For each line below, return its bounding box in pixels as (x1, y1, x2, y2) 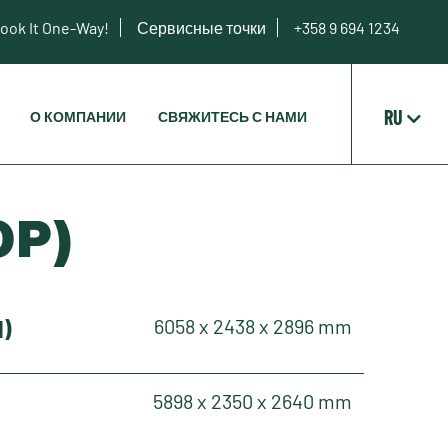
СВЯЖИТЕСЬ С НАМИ (157, 108, 307, 125)
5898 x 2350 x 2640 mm (153, 389, 352, 413)
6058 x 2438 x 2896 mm (154, 314, 352, 338)
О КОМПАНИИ (29, 108, 126, 125)
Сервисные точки (137, 18, 269, 37)
